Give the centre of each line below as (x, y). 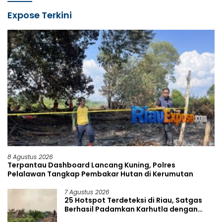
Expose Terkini (40, 15)
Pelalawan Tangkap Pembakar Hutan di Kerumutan (100, 174)
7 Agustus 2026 (87, 192)
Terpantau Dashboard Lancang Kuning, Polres (91, 165)
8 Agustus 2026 (30, 157)
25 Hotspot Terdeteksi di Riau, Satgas (133, 200)
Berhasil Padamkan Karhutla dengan (131, 209)
